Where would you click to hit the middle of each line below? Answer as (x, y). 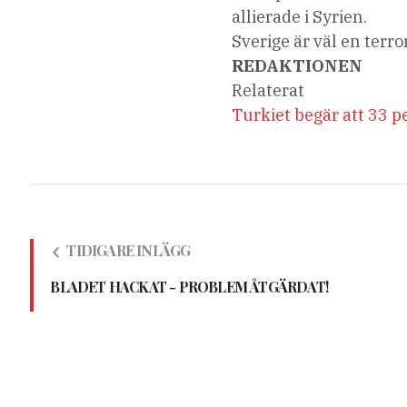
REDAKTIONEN (298, 66)
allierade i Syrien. (300, 17)
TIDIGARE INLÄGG (129, 251)
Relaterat (268, 91)
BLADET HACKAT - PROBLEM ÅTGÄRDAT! (189, 287)
